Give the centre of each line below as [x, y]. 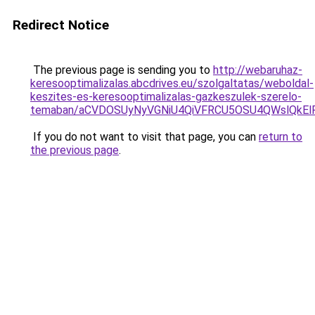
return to [281, 137]
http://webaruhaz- [258, 70]
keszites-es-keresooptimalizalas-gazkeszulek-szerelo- [166, 97]
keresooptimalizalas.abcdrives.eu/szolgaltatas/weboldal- [172, 83]
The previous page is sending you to [122, 70]
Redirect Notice [61, 25]
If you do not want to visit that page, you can [144, 137]
